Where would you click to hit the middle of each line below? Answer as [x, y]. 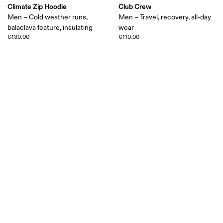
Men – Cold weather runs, [48, 17]
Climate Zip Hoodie [37, 7]
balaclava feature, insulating [50, 28]
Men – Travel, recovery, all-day [165, 17]
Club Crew [135, 7]
